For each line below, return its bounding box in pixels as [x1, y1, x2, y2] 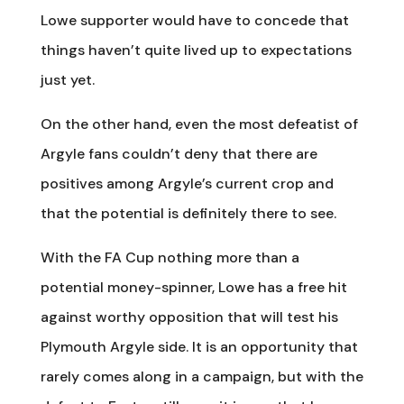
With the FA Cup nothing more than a [40, 247, 299, 267]
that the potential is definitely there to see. [40, 203, 336, 223]
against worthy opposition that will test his [40, 307, 338, 326]
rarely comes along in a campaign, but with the [40, 366, 363, 386]
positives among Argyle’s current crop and [40, 173, 334, 193]
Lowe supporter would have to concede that [40, 10, 349, 30]
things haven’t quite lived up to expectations [40, 40, 352, 60]
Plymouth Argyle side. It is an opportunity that [40, 336, 358, 356]
